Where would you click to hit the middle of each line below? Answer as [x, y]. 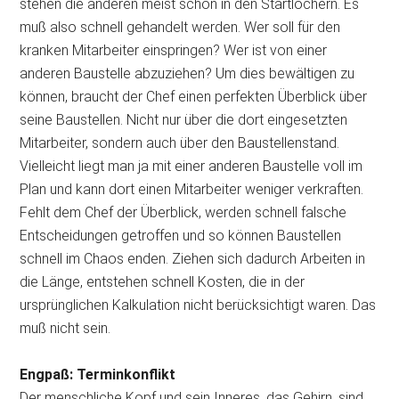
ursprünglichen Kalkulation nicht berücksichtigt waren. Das [198, 305]
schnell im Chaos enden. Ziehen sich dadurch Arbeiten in [193, 258]
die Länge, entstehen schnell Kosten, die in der [163, 281]
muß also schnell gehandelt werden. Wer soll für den [180, 27]
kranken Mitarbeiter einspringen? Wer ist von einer [174, 50]
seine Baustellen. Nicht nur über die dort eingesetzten [184, 119]
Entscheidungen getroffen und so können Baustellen [181, 235]
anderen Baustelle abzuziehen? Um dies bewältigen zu [187, 73]
